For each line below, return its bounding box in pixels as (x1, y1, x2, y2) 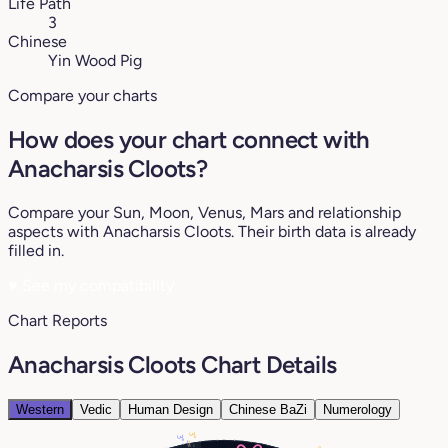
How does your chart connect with (8, 124, 370, 154)
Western (16, 401, 64, 417)
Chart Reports (8, 310, 107, 330)
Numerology (323, 401, 392, 417)
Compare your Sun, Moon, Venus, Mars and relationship (8, 202, 401, 222)
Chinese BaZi (229, 401, 307, 417)
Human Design (128, 401, 213, 417)
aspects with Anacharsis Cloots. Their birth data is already (8, 221, 416, 241)
